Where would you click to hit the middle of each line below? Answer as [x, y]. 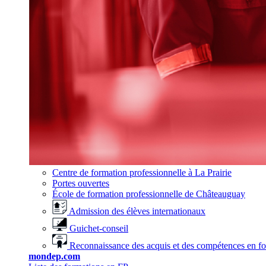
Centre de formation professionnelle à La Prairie [142, 172]
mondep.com [54, 256]
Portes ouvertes [81, 183]
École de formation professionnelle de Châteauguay [149, 194]
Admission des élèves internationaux [137, 211]
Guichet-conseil [99, 228]
